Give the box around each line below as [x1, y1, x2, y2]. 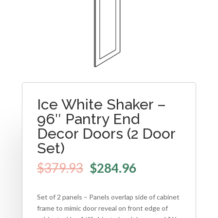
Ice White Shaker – [36, 96, 166, 113]
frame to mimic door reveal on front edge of [36, 203, 168, 212]
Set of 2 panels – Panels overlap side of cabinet [36, 192, 180, 201]
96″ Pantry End [36, 110, 140, 128]
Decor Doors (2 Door [36, 125, 175, 143]
